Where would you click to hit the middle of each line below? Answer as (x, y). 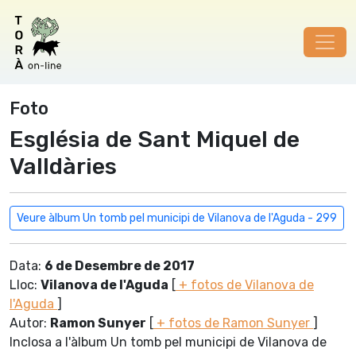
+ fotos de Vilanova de (245, 285)
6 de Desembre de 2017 (120, 266)
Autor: (30, 323)
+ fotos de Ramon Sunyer (233, 323)
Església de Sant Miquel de (155, 139)
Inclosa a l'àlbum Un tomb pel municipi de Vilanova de (168, 342)
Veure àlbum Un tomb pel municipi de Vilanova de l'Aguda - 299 (177, 218)
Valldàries (63, 166)
